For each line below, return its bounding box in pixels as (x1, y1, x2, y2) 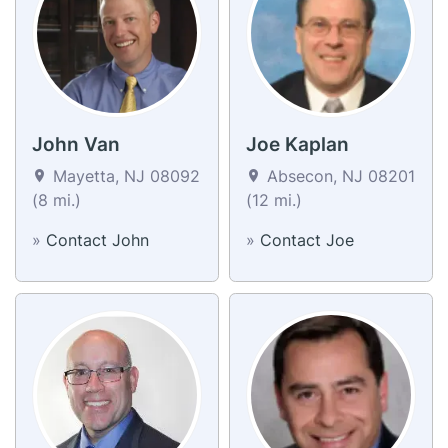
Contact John (46, 229, 149, 250)
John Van (32, 132, 120, 156)
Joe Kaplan (246, 132, 349, 156)
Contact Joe (260, 229, 354, 250)
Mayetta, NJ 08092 (48, 165, 200, 186)
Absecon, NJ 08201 (262, 165, 415, 186)
